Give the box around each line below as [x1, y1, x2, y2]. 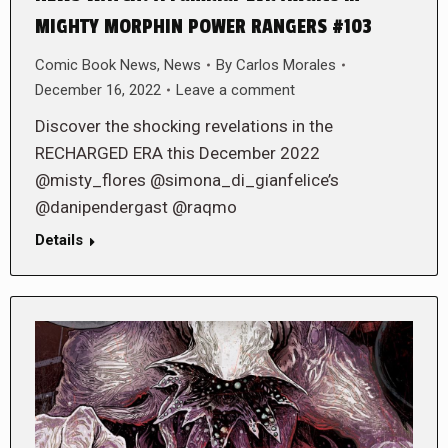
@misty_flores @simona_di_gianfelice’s [35, 169, 339, 190]
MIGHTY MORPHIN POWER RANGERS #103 [35, 14, 372, 39]
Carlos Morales [236, 55, 336, 74]
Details [35, 230, 83, 249]
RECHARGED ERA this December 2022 [35, 142, 320, 163]
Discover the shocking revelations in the [35, 115, 333, 136]
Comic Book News [35, 55, 157, 74]
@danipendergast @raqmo [35, 196, 237, 217]
